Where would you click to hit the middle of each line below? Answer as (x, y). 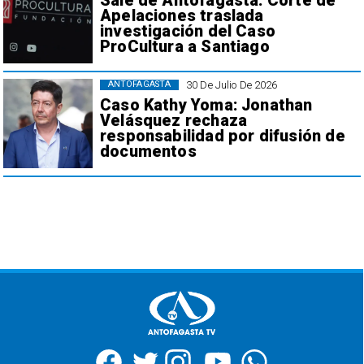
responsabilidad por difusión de (222, 136)
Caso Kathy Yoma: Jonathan (206, 105)
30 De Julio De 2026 (232, 84)
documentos (148, 151)
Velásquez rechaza (173, 120)
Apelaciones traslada (182, 16)
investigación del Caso (188, 32)
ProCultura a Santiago (184, 47)
